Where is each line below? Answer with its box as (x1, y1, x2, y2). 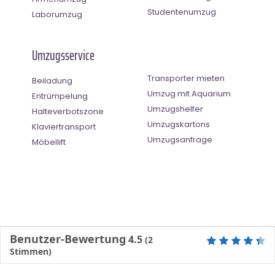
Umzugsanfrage (147, 133, 212, 145)
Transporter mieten (147, 72, 225, 84)
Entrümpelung (32, 90, 88, 102)
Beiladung (32, 74, 72, 87)
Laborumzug (32, 8, 82, 20)
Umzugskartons (147, 118, 210, 130)
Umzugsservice (32, 44, 95, 66)
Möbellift (32, 136, 66, 148)
